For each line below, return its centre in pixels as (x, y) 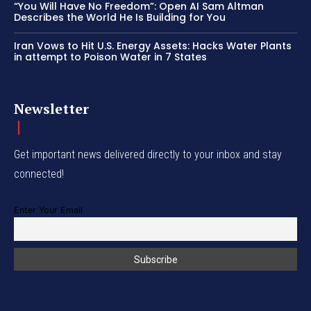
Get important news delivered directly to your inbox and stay (148, 155)
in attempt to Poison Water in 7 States (110, 57)
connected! (39, 174)
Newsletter (51, 109)
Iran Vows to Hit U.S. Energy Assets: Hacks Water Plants (153, 46)
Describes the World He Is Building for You (120, 18)
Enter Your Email (48, 210)
